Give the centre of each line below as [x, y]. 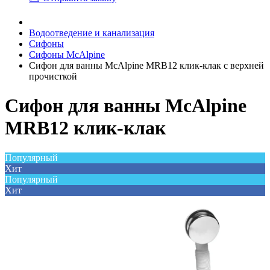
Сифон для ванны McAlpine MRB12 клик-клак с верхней [146, 65]
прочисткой [53, 76]
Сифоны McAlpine [67, 55]
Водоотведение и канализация [92, 33]
